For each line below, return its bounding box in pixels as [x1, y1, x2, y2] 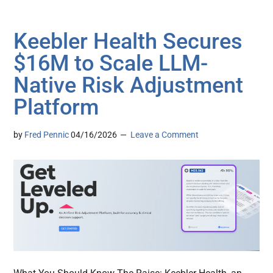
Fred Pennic [24, 130, 69, 140]
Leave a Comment [130, 130, 199, 140]
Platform [13, 94, 105, 121]
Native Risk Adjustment [13, 73, 244, 99]
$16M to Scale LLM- [13, 51, 208, 77]
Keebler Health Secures [13, 29, 243, 55]
